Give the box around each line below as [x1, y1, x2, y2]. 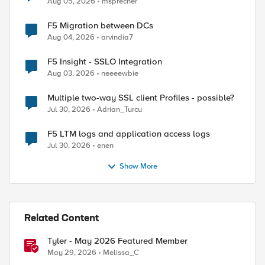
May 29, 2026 [47, 248, 96, 257]
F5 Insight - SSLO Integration [47, 56, 162, 67]
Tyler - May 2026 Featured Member [47, 235, 188, 246]
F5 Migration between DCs [47, 20, 153, 31]
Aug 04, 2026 [47, 33, 95, 42]
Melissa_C [103, 248, 139, 257]
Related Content [24, 214, 99, 224]
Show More [119, 161, 158, 172]
